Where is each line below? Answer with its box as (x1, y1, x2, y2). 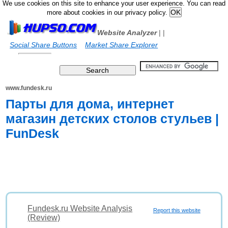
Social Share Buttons (10, 41, 77, 49)
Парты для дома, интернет (6, 97, 175, 111)
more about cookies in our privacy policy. (46, 9, 169, 16)
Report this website (153, 207, 201, 213)
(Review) (27, 213, 61, 222)
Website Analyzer (97, 28, 157, 37)
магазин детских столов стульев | (6, 111, 219, 126)
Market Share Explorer (85, 41, 158, 49)
